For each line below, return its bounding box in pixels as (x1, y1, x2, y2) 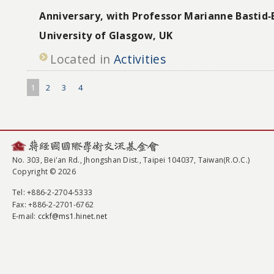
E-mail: (12, 210, 38, 221)
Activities (113, 50, 166, 67)
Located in (50, 50, 114, 67)
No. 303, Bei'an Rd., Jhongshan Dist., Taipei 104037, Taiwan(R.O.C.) (12, 154, 250, 165)
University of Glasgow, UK (39, 28, 173, 42)
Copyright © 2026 (12, 166, 76, 177)
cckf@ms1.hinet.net (37, 210, 108, 221)
